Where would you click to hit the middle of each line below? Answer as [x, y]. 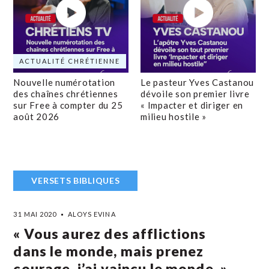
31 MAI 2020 [35, 214]
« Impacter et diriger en [192, 105]
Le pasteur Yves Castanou [197, 82]
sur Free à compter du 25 [68, 105]
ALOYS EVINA [92, 214]
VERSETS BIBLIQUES [76, 180]
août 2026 [37, 116]
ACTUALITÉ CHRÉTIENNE [70, 61]
